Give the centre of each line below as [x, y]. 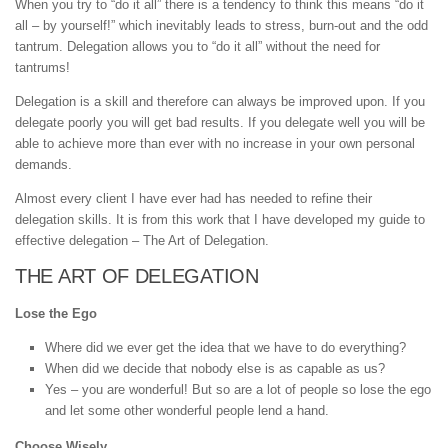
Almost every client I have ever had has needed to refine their [193, 198]
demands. [43, 164]
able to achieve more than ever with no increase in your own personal [215, 143]
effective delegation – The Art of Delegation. [142, 240]
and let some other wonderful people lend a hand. [187, 411]
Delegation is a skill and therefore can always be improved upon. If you [220, 101]
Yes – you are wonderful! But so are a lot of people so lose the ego [238, 390]
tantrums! [42, 67]
